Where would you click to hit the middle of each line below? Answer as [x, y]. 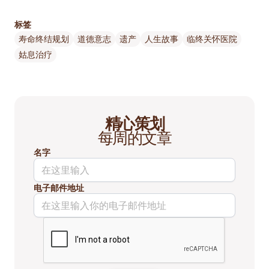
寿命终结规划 [44, 39]
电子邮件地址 [59, 187]
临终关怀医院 [212, 39]
